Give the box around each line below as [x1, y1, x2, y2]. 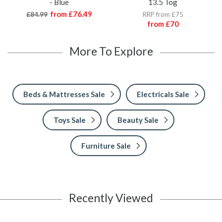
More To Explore [69, 44, 153, 58]
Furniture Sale [81, 141, 131, 151]
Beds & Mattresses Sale [23, 90, 105, 99]
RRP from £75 [142, 10, 183, 19]
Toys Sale [54, 115, 86, 125]
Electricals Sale [136, 90, 189, 99]
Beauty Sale [117, 115, 159, 125]
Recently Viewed [69, 191, 153, 205]
